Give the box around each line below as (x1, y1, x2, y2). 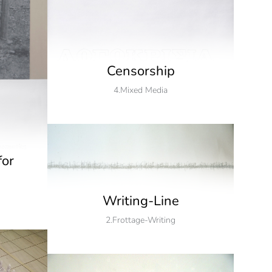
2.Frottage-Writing (106, 214, 175, 226)
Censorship (106, 62, 175, 81)
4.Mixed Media (114, 84, 168, 97)
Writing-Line (102, 192, 179, 211)
